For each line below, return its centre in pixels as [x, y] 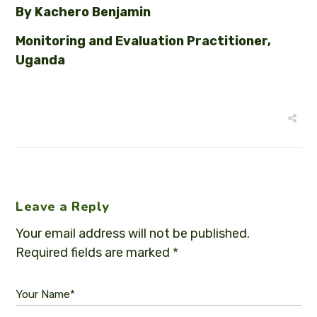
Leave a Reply [63, 207]
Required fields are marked [94, 253]
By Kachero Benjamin [83, 12]
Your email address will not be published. [133, 234]
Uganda [41, 60]
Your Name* [46, 295]
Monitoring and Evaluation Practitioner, [144, 41]
